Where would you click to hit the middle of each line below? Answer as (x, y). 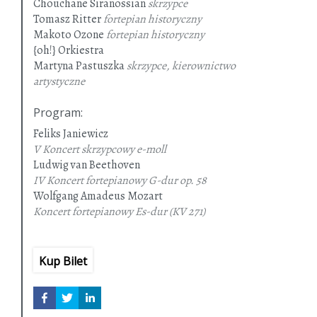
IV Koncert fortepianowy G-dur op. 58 (120, 181)
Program (57, 113)
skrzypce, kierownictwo (180, 66)
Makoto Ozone (69, 35)
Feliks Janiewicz (71, 134)
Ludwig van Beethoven (87, 165)
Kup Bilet (63, 261)
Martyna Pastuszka (79, 66)
